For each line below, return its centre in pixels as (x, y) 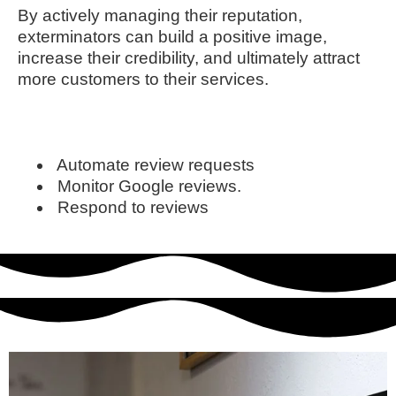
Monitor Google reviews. (149, 186)
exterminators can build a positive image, (172, 36)
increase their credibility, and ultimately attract (189, 57)
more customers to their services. (143, 79)
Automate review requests (156, 164)
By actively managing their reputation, (160, 15)
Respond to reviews (133, 207)
